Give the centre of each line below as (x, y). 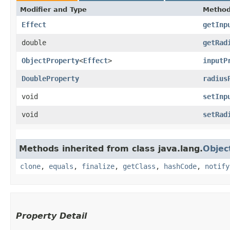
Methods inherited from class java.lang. (111, 148)
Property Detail (51, 216)
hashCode (180, 166)
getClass (139, 166)
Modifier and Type (53, 9)
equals (61, 166)
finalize (98, 166)
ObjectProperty (50, 60)
